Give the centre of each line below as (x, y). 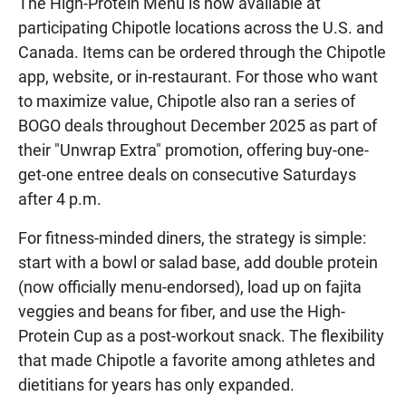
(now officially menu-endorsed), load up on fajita (190, 286)
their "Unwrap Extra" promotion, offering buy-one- (193, 150)
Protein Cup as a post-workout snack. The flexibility (201, 335)
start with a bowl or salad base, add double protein (198, 262)
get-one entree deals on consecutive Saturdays (187, 174)
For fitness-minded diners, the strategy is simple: (192, 237)
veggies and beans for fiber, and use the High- (182, 311)
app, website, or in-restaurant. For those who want (198, 76)
